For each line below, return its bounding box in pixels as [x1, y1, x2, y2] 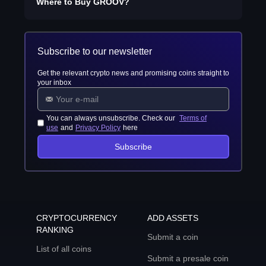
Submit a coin [147, 232, 198, 242]
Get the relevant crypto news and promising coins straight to [37, 69, 229, 77]
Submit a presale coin [147, 254, 229, 263]
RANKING [36, 225, 74, 235]
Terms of [179, 114, 207, 122]
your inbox [37, 78, 71, 87]
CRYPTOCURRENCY [36, 213, 117, 223]
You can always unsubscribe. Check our [46, 114, 178, 122]
